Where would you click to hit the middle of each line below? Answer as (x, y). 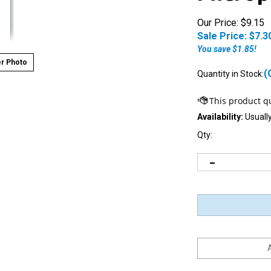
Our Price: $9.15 (231, 23)
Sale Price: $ (226, 36)
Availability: (220, 117)
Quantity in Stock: (230, 74)
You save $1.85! (227, 49)
